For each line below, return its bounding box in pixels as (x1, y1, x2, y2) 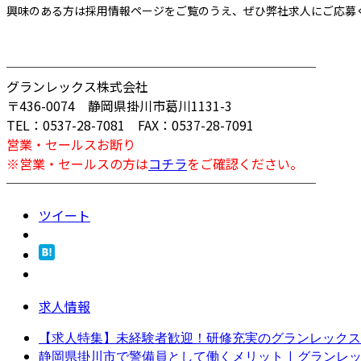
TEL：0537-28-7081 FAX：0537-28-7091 (6, 114, 254, 135)
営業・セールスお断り (6, 134, 135, 154)
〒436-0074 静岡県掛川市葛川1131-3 (6, 95, 232, 115)
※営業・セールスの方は (6, 153, 148, 173)
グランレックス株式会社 (6, 76, 148, 96)
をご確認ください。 (187, 153, 303, 173)
